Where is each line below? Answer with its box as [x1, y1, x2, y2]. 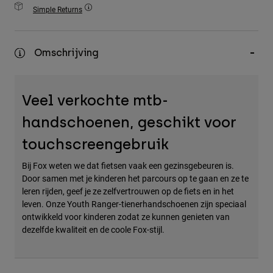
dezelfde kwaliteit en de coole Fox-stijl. [22, 224, 165, 236]
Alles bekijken [15, 88, 69, 98]
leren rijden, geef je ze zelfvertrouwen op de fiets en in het [22, 185, 234, 197]
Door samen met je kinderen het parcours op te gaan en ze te [22, 172, 249, 185]
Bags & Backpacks [15, 50, 88, 60]
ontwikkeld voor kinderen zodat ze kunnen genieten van [22, 211, 230, 223]
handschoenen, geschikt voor [22, 113, 236, 132]
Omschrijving [34, 47, 99, 59]
